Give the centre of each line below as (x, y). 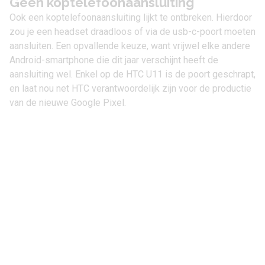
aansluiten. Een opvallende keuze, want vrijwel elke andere (130, 46)
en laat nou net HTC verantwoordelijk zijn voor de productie (130, 88)
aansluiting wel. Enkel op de (68, 74)
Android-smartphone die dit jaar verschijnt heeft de (114, 60)
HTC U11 (144, 74)
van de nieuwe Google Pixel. (68, 103)
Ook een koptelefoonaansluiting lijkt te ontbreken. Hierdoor (131, 17)
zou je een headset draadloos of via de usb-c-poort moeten (132, 32)
